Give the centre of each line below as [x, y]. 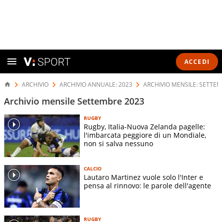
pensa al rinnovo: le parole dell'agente [147, 186]
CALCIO [93, 169]
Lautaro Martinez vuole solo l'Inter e [143, 177]
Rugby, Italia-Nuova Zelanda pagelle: [144, 127]
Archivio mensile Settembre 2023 [74, 101]
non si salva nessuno [118, 143]
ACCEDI [197, 61]
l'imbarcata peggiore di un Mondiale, [145, 135]
